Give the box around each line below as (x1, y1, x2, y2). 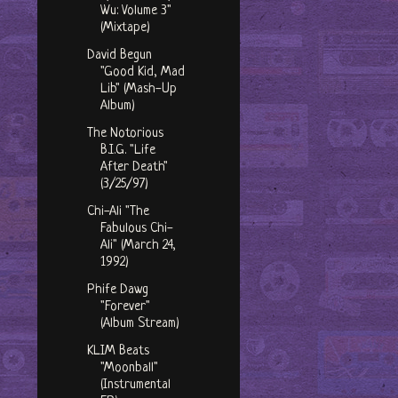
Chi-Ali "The (86, 204, 149, 220)
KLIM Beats (86, 344, 149, 360)
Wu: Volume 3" (99, 4, 171, 20)
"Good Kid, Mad (99, 65, 185, 81)
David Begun (86, 48, 152, 64)
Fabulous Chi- (99, 221, 173, 237)
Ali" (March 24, (99, 238, 176, 254)
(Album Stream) (99, 316, 179, 332)
